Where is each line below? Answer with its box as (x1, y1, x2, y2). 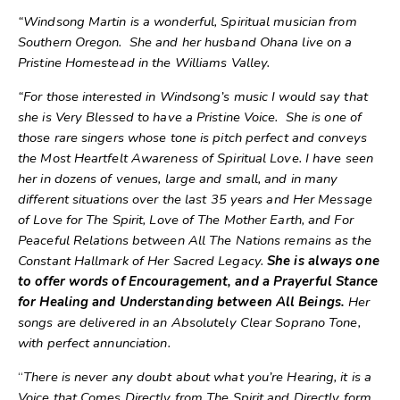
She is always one (267, 251, 379, 270)
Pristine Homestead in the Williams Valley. (18, 54, 271, 72)
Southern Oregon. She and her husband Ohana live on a (18, 33, 353, 52)
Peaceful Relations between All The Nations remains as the (18, 230, 371, 249)
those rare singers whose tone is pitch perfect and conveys (18, 128, 367, 146)
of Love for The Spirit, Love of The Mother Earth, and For (18, 210, 354, 229)
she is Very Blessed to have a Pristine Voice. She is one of (18, 107, 362, 126)
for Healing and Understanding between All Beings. (18, 292, 345, 311)
